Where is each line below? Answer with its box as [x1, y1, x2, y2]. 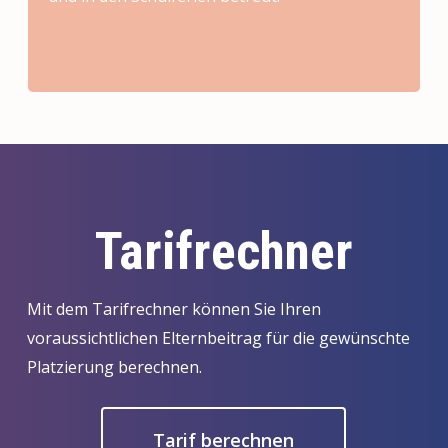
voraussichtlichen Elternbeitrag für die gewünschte [26, 327, 410, 350]
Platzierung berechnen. [26, 356, 202, 379]
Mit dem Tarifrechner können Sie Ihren [26, 298, 321, 321]
